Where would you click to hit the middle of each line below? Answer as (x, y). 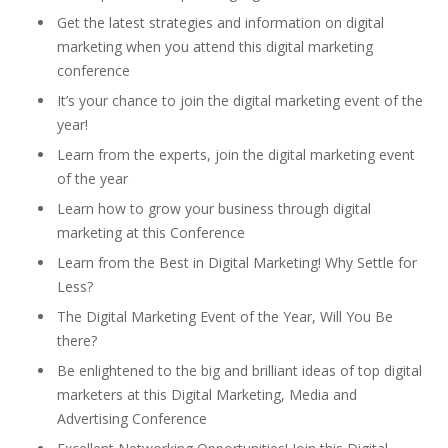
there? (77, 340)
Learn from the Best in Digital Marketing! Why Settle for (237, 262)
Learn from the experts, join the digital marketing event (236, 154)
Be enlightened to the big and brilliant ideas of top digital (239, 370)
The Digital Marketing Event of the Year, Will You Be (225, 316)
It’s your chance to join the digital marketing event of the (240, 100)
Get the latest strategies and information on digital (220, 22)
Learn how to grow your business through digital (214, 208)
